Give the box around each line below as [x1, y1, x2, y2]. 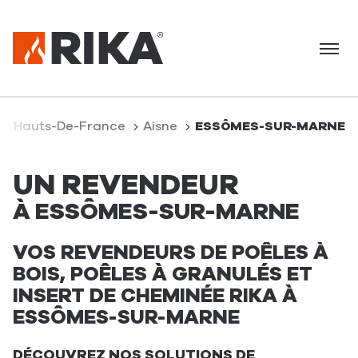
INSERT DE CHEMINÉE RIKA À [13, 282, 297, 309]
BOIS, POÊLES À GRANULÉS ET [13, 261, 312, 288]
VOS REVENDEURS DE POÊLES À [13, 239, 328, 266]
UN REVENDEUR [13, 165, 239, 205]
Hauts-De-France [14, 117, 129, 135]
